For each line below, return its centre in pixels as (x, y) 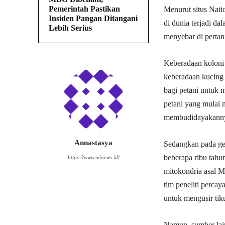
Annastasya (93, 143)
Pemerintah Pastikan (84, 9)
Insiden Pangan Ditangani (93, 19)
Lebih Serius (70, 28)
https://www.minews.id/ (93, 157)
